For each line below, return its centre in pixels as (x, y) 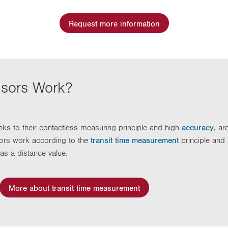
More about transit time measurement (74, 188)
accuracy (198, 127)
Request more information (114, 23)
